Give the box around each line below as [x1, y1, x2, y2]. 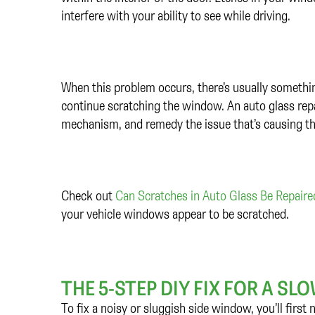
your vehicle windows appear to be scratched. [61, 205, 289, 223]
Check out [61, 186, 115, 205]
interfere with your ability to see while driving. [61, 6, 290, 25]
